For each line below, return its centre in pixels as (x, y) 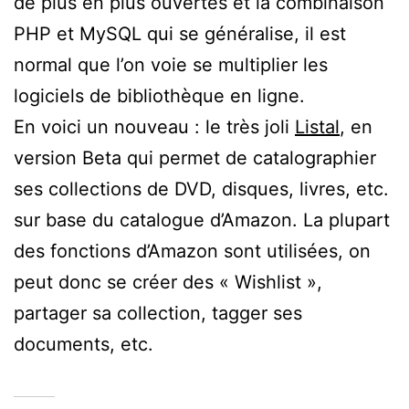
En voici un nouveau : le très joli (154, 126)
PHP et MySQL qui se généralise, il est (180, 33)
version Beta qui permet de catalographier (195, 157)
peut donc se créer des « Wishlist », (168, 282)
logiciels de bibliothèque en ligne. (159, 95)
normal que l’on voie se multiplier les (171, 64)
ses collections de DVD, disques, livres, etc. (201, 189)
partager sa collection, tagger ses (158, 313)
